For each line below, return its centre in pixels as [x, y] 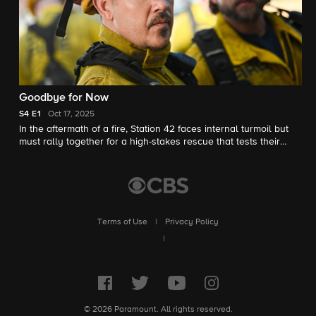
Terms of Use [122, 222]
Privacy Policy [192, 222]
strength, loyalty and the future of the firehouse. [126, 155]
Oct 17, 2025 [72, 115]
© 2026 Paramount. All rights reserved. [158, 310]
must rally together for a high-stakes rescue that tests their [150, 142]
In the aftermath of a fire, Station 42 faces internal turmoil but [154, 129]
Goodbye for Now [64, 98]
